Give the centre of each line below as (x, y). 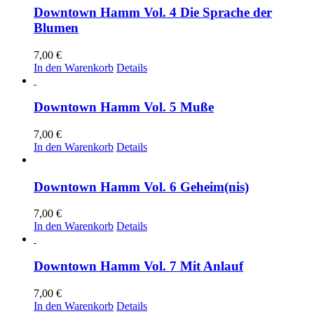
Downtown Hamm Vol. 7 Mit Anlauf (138, 266)
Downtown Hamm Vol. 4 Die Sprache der (153, 12)
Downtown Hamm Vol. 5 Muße (124, 107)
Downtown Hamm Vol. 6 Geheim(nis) (141, 186)
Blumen (56, 27)
